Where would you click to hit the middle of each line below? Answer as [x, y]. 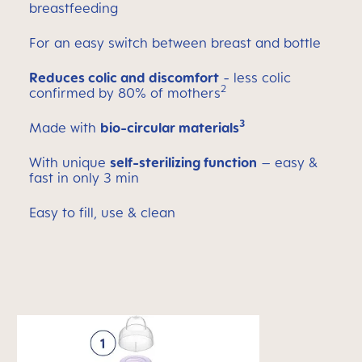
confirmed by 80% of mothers [125, 93]
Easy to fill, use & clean [102, 213]
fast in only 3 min [84, 178]
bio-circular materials [170, 128]
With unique [69, 162]
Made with [65, 128]
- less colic [255, 78]
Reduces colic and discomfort [124, 78]
